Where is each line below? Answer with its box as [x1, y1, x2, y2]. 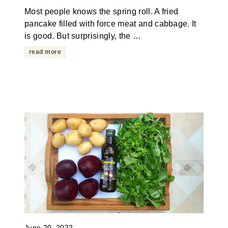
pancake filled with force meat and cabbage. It [24, 19, 196, 28]
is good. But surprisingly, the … [24, 32, 141, 41]
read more [28, 48, 62, 56]
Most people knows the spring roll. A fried [24, 7, 179, 16]
